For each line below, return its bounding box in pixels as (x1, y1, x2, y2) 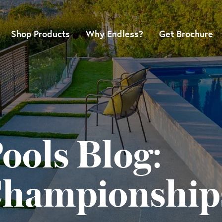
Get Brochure (159, 28, 213, 40)
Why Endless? (86, 28, 143, 40)
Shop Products (11, 28, 70, 40)
